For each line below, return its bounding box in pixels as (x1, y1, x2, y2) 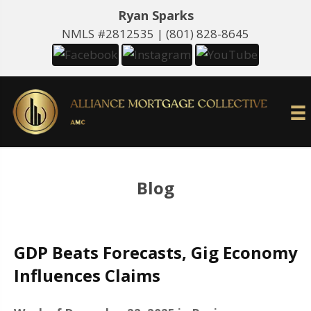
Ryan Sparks (117, 7, 194, 24)
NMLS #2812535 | (62, 26, 166, 42)
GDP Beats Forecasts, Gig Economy (14, 241, 298, 264)
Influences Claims (14, 264, 160, 287)
